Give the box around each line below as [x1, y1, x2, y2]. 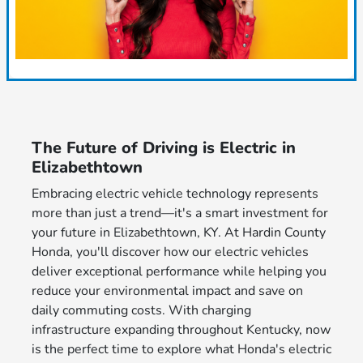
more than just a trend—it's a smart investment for [31, 204, 328, 223]
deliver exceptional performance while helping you [31, 263, 327, 281]
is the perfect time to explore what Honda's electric [31, 340, 331, 359]
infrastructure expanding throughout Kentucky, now [31, 321, 331, 340]
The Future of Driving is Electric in [31, 137, 296, 160]
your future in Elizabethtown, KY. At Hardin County [31, 224, 326, 242]
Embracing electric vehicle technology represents [31, 185, 318, 203]
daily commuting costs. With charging [31, 301, 251, 320]
